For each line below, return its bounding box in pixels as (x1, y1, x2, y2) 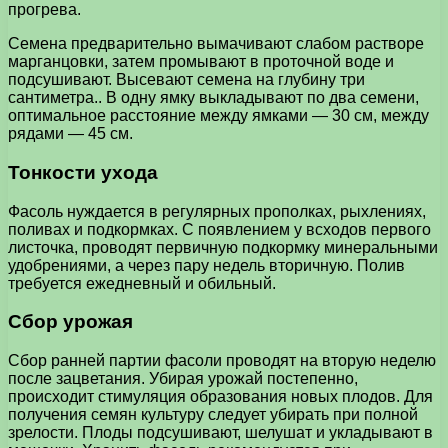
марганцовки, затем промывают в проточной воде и (8, 53, 394, 71)
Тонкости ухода (8, 161, 158, 183)
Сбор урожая (8, 311, 133, 333)
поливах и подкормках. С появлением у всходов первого (8, 220, 431, 238)
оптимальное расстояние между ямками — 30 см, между (8, 107, 429, 125)
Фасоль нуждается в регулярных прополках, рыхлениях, (8, 202, 426, 220)
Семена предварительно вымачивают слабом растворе (8, 35, 424, 53)
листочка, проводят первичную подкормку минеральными (8, 238, 438, 256)
